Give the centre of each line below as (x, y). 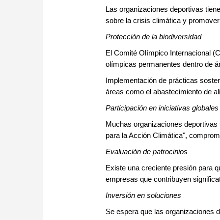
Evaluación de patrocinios (147, 152)
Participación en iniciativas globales (162, 108)
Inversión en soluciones (143, 195)
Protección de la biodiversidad (153, 37)
